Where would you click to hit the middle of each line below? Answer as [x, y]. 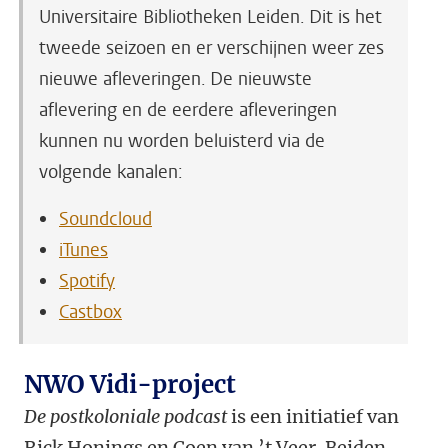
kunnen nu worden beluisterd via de [182, 141]
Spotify [87, 281]
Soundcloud [105, 219]
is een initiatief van [315, 417]
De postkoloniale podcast [127, 417]
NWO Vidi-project [130, 385]
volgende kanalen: [111, 172]
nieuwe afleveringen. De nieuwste [175, 79]
